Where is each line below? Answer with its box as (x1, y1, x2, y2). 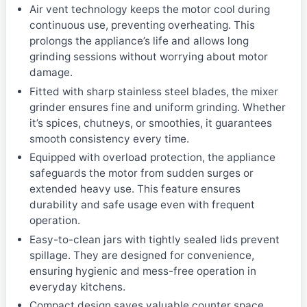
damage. (29, 66, 73, 79)
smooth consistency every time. (29, 132, 189, 145)
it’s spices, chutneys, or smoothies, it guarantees (29, 116, 272, 130)
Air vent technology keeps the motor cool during (29, 3, 270, 16)
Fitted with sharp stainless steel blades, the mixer (29, 84, 278, 98)
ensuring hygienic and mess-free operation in (29, 264, 256, 278)
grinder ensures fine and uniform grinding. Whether (29, 100, 286, 114)
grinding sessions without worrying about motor (29, 50, 268, 64)
